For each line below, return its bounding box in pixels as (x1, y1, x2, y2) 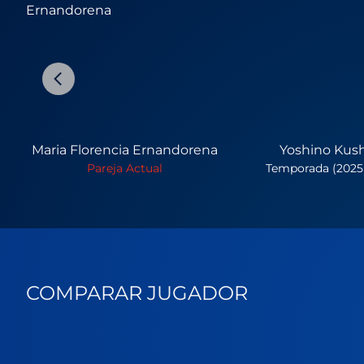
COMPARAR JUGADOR (26, 281, 248, 305)
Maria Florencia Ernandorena (32, 142, 219, 158)
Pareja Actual (87, 161, 163, 176)
